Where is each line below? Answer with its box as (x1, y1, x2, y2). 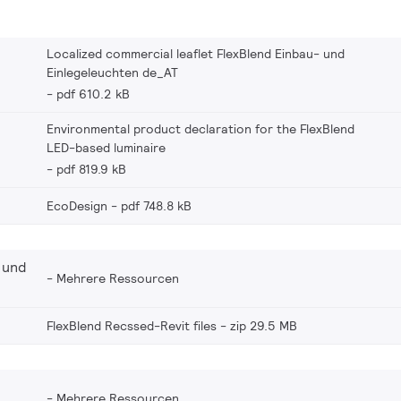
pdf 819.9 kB (56, 160, 126, 177)
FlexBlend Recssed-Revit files (47, 317, 217, 334)
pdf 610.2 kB (56, 85, 130, 102)
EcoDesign (47, 197, 107, 214)
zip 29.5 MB (230, 317, 297, 334)
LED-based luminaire (47, 139, 166, 156)
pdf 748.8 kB (121, 197, 192, 214)
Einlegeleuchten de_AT (47, 64, 178, 81)
